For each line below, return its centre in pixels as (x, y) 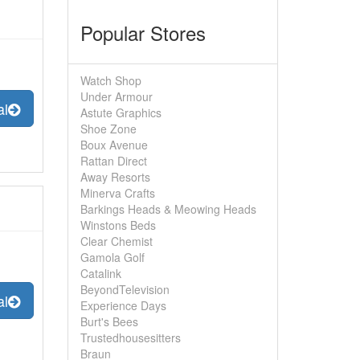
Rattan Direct (113, 161)
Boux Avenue (114, 145)
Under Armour (116, 96)
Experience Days (123, 305)
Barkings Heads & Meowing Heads (168, 209)
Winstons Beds (118, 225)
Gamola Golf (112, 257)
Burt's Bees (109, 321)
